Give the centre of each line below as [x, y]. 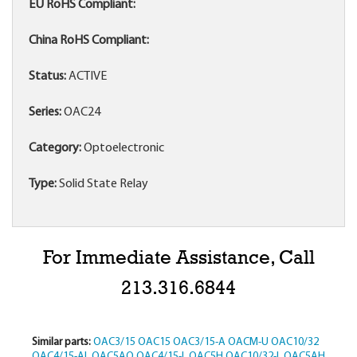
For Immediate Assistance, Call [178, 259]
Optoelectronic [123, 149]
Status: [47, 77]
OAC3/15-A [199, 343]
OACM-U [248, 343]
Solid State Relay [102, 184]
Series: [45, 113]
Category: [55, 149]
